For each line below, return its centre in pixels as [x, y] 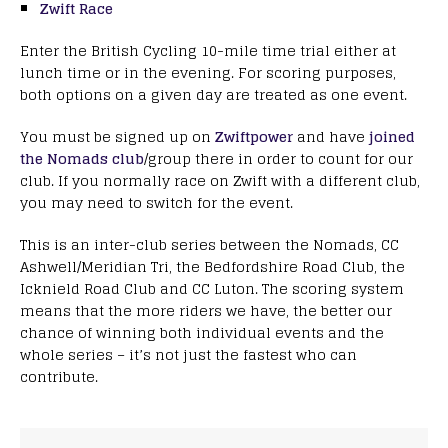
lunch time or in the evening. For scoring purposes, [208, 72]
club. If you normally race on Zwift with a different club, [220, 180]
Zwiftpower [254, 136]
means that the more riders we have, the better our [206, 310]
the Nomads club [82, 158]
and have [331, 136]
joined [392, 136]
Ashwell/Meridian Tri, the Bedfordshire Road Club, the [212, 266]
